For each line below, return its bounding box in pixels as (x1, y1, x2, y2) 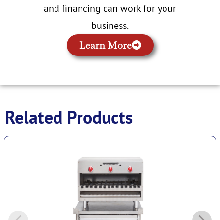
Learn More (79, 39, 132, 52)
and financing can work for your (44, 2, 176, 15)
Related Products (5, 106, 133, 129)
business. (91, 19, 129, 32)
